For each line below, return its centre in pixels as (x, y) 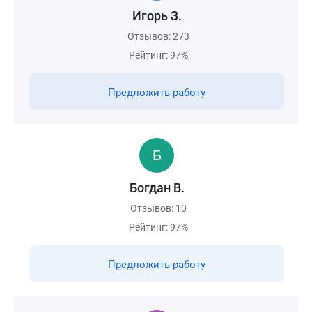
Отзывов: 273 (158, 36)
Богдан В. (157, 188)
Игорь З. (157, 16)
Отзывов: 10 (158, 208)
